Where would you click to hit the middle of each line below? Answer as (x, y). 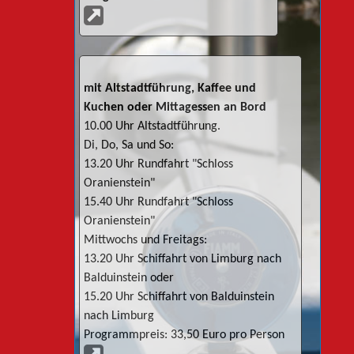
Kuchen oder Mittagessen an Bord (175, 108)
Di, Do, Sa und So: (129, 146)
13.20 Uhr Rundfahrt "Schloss (158, 165)
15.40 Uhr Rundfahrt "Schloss (158, 203)
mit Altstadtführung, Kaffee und (170, 89)
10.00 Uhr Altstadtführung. (152, 127)
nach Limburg (119, 316)
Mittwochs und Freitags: (145, 241)
